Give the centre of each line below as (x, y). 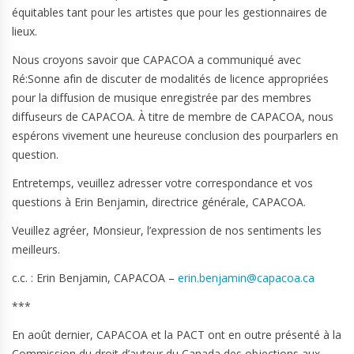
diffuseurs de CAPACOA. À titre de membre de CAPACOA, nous (173, 117)
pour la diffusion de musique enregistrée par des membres (162, 98)
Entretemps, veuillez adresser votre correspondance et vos (162, 183)
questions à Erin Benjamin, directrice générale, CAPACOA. (159, 202)
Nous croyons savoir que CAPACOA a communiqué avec (156, 60)
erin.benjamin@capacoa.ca (246, 278)
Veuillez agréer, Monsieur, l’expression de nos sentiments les (167, 230)
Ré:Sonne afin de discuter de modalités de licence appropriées (170, 79)
